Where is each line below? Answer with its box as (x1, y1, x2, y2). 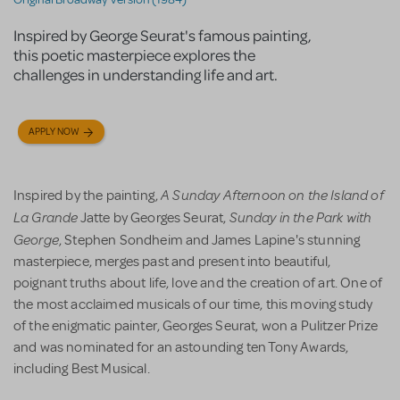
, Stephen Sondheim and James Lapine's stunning (58, 231, 361, 250)
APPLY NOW (29, 126, 79, 138)
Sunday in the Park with (229, 206, 372, 228)
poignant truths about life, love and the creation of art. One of (13, 274, 383, 293)
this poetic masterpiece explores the (13, 45, 255, 65)
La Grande (13, 206, 79, 228)
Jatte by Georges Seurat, (78, 209, 227, 228)
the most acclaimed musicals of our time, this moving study (13, 296, 373, 314)
